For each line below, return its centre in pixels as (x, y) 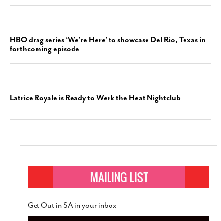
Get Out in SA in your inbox (72, 205)
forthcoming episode (45, 49)
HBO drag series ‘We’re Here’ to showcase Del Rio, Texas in (108, 40)
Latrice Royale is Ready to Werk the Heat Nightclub (95, 98)
